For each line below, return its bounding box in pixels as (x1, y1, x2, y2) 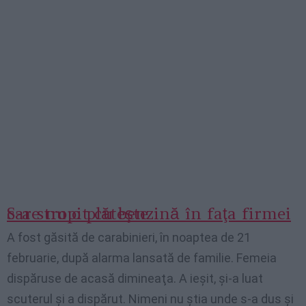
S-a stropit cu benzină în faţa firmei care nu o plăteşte (7, 203, 148, 225)
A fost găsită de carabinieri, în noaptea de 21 (7, 230, 251, 245)
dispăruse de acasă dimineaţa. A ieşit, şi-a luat (7, 271, 263, 286)
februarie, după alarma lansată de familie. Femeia (7, 251, 277, 266)
